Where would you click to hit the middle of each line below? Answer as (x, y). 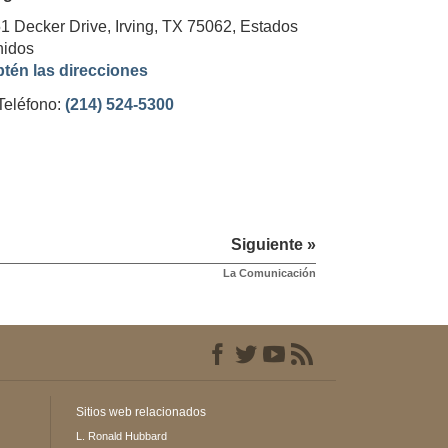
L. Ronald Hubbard (121, 435)
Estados (268, 26)
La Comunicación (269, 272)
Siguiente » (273, 244)
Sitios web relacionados (140, 411)
